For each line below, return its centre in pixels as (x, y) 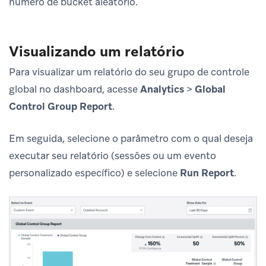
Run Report (207, 172)
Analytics (162, 89)
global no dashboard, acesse (75, 89)
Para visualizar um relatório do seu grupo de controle (129, 72)
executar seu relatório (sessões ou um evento (113, 155)
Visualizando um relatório (97, 51)
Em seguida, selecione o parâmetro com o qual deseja (131, 138)
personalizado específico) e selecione (94, 172)
